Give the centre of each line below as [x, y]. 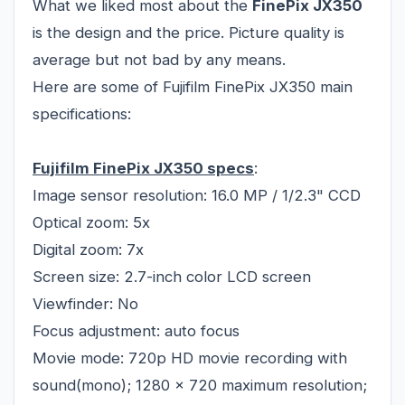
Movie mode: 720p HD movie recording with [190, 358]
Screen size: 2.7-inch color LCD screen [172, 277]
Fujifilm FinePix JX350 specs [143, 169]
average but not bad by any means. [159, 60]
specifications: [82, 114]
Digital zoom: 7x [88, 250]
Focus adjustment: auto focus [136, 331]
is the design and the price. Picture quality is [188, 33]
